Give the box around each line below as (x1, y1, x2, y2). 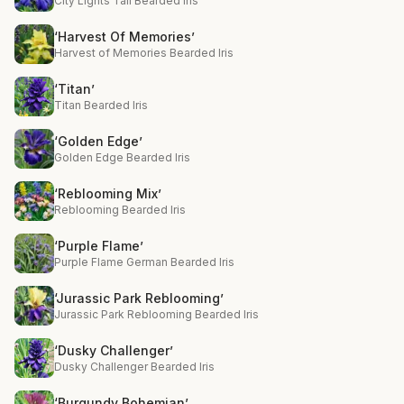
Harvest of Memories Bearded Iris (54, 46, 234, 60)
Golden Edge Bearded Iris (54, 151, 190, 164)
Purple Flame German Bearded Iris (54, 255, 234, 269)
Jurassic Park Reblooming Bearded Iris (54, 308, 259, 321)
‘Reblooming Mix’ (54, 186, 161, 201)
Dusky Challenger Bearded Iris (54, 360, 215, 373)
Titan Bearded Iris (54, 98, 148, 112)
